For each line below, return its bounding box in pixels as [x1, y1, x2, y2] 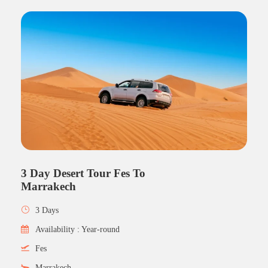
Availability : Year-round [35, 224, 120, 234]
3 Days [35, 205, 59, 215]
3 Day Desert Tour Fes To [21, 166, 145, 179]
